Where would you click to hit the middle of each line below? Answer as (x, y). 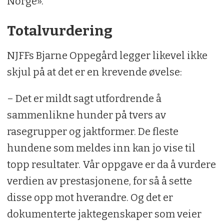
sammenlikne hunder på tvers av (86, 115)
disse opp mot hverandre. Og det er (90, 197)
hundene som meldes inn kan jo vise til (101, 148)
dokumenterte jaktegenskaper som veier (104, 214)
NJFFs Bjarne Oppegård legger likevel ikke (107, 55)
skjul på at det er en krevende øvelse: (94, 72)
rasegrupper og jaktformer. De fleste (92, 131)
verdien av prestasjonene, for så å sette (99, 181)
